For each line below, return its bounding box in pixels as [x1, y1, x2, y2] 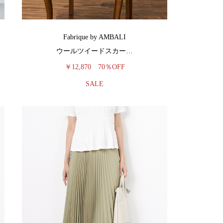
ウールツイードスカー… [56, 47, 133, 55]
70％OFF [98, 63, 125, 71]
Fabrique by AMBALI [63, 33, 126, 41]
